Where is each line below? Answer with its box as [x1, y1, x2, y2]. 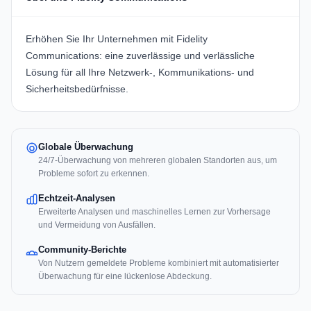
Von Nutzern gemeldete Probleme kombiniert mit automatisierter [38, 258, 279, 269]
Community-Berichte [38, 244, 126, 255]
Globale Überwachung [38, 142, 133, 153]
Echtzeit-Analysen [38, 193, 115, 204]
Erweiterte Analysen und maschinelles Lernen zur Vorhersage [38, 207, 271, 217]
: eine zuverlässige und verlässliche [99, 50, 255, 62]
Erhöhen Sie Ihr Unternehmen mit [26, 33, 176, 45]
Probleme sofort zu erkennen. [38, 169, 149, 179]
